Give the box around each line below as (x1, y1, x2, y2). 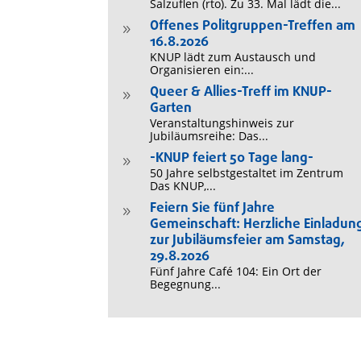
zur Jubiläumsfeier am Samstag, (150, 230, 346, 251)
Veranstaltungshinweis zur (150, 115, 295, 131)
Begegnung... (150, 276, 222, 292)
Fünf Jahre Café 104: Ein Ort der (150, 263, 322, 279)
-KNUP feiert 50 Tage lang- (150, 148, 314, 168)
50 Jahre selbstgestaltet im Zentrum (150, 165, 344, 180)
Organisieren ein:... (150, 62, 255, 77)
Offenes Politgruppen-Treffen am (150, 16, 356, 36)
